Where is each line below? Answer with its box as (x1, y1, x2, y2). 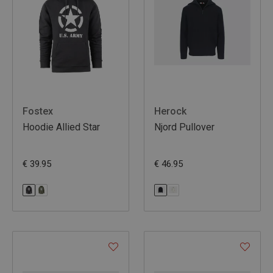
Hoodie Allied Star (23, 121, 100, 133)
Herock (154, 105, 186, 117)
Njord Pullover (154, 121, 214, 133)
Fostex (23, 105, 53, 117)
